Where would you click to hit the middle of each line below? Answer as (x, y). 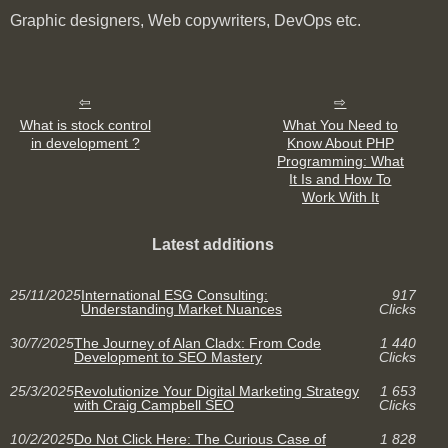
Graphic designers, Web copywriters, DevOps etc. (185, 21)
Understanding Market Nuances (181, 309)
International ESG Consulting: (174, 295)
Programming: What (340, 161)
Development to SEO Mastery (168, 357)
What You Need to (340, 125)
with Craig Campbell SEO (154, 405)
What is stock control (85, 125)
